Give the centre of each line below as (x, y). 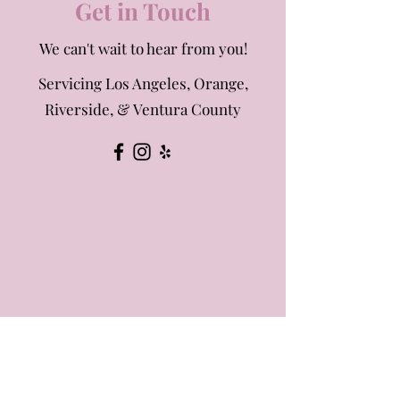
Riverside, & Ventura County (143, 109)
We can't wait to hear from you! (143, 48)
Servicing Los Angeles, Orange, (143, 83)
